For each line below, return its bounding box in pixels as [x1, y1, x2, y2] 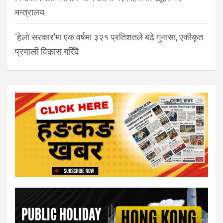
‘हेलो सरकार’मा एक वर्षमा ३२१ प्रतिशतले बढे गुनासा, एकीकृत [15, 31, 203, 42]
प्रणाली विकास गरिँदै [15, 46, 79, 57]
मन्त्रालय [15, 6, 44, 17]
